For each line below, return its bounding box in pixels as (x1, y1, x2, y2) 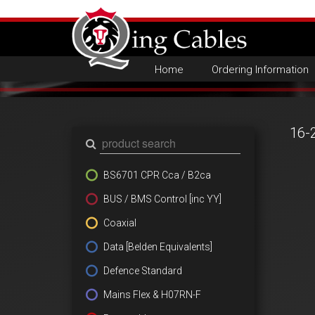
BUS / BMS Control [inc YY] (103, 193, 221, 205)
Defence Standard (103, 265, 182, 276)
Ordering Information (211, 63, 309, 76)
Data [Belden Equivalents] (103, 241, 212, 252)
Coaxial (103, 217, 136, 229)
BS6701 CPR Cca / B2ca (103, 169, 211, 181)
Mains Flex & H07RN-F (103, 289, 201, 300)
